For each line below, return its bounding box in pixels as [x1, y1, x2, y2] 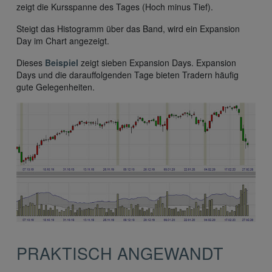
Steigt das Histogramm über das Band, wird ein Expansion [16, 22, 240, 35]
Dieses [16, 56, 45, 69]
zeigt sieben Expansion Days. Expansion [78, 56, 236, 69]
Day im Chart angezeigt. [16, 35, 109, 47]
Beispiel [45, 56, 78, 69]
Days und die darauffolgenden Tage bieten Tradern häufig [16, 69, 239, 81]
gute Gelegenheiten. [16, 81, 95, 93]
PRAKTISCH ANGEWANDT [16, 241, 223, 265]
